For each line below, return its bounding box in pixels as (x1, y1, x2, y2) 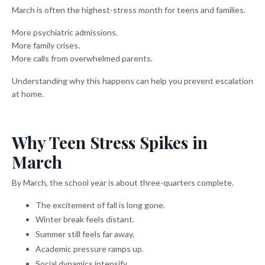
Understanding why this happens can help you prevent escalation (12, 75, 253, 86)
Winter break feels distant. (35, 214, 134, 225)
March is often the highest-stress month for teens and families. (12, 4, 245, 15)
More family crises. (12, 40, 80, 50)
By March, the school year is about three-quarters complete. (12, 177, 234, 188)
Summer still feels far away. (35, 229, 134, 240)
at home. (12, 88, 44, 99)
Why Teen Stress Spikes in (12, 131, 208, 153)
